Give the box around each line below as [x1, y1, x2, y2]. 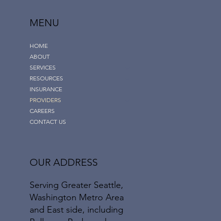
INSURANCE [30, 85, 62, 93]
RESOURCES [30, 74, 63, 82]
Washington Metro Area [30, 191, 124, 203]
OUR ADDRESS [30, 156, 98, 168]
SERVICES [30, 64, 56, 72]
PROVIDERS [30, 96, 61, 104]
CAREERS [30, 107, 55, 115]
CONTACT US [30, 118, 66, 126]
